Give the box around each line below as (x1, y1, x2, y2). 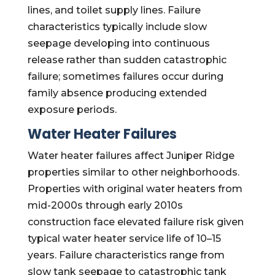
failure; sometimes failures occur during (27, 71, 223, 82)
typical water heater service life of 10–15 (27, 233, 221, 244)
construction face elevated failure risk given (27, 216, 244, 228)
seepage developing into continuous (27, 37, 210, 49)
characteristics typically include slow (27, 21, 207, 33)
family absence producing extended (27, 87, 207, 99)
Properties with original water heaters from (27, 183, 242, 195)
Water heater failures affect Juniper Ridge (27, 150, 234, 161)
